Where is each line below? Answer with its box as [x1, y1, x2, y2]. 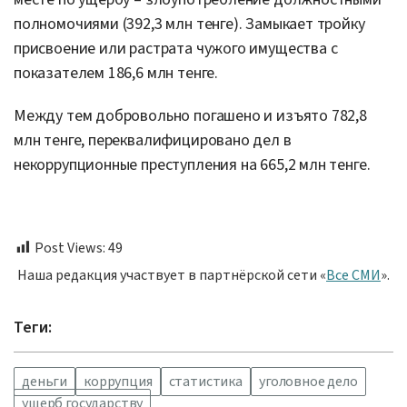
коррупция [84, 371, 153, 392]
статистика [168, 371, 243, 392]
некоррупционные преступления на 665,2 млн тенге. [14, 153, 371, 176]
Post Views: [35, 237, 105, 258]
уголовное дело [259, 371, 358, 392]
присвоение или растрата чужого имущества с [14, 36, 338, 60]
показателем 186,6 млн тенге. [14, 61, 218, 84]
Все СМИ [326, 264, 381, 285]
